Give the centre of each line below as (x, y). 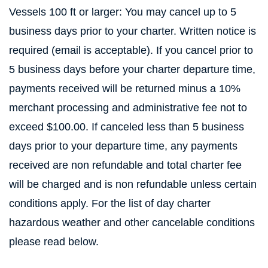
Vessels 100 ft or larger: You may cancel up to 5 (123, 12)
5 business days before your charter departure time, (132, 69)
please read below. (54, 242)
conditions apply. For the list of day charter (110, 203)
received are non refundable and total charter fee (125, 165)
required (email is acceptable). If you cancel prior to (131, 50)
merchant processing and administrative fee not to (128, 108)
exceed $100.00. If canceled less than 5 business (127, 127)
